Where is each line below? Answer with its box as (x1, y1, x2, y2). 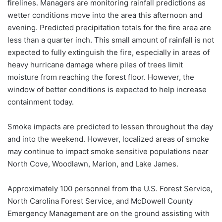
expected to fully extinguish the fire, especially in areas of (7, 47, 210, 57)
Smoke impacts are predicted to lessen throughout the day (7, 121, 213, 131)
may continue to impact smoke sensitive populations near (7, 146, 209, 156)
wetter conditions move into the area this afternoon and (7, 10, 202, 20)
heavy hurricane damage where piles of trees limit (7, 59, 183, 69)
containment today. (7, 97, 74, 107)
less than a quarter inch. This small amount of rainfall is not (7, 35, 214, 45)
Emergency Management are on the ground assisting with (7, 208, 210, 218)
